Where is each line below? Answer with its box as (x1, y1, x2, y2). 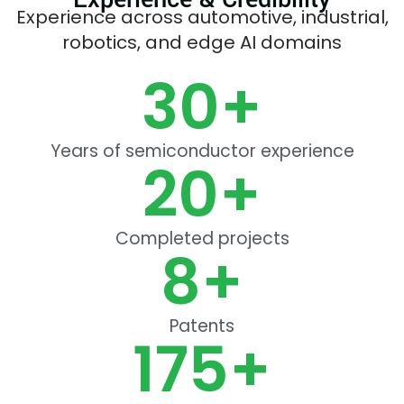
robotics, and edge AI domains (62, 29, 342, 55)
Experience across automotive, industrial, (15, 4, 389, 30)
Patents (170, 314, 234, 339)
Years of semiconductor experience (50, 139, 354, 164)
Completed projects (115, 226, 289, 252)
